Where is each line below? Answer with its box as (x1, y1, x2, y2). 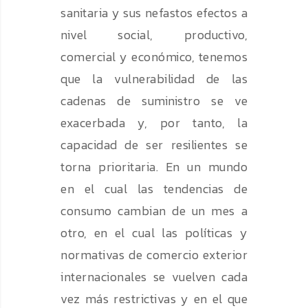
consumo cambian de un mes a (60, 201, 247, 221)
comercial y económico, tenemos (60, 47, 247, 67)
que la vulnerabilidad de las (60, 69, 247, 89)
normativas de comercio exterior (60, 245, 247, 265)
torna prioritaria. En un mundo (60, 157, 247, 177)
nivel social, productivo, (60, 25, 247, 45)
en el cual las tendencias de (60, 179, 247, 199)
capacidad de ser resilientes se (60, 135, 247, 155)
